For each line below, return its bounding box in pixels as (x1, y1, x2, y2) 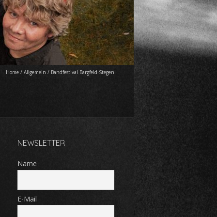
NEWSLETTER (17, 138, 65, 148)
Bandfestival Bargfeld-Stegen (51, 69, 114, 76)
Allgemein (24, 69, 46, 76)
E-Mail (17, 194, 37, 203)
